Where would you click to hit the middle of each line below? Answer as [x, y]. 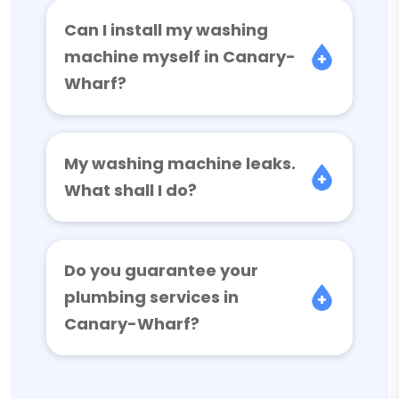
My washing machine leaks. [180, 163]
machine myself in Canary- [180, 57]
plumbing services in [151, 297]
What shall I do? [130, 190]
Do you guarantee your [161, 270]
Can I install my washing [166, 30]
